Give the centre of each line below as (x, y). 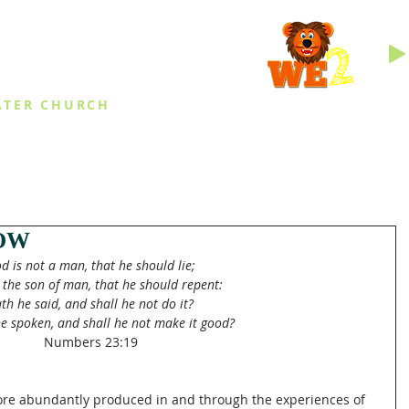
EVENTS (114, 145)
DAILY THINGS (260, 145)
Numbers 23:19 (90, 342)
